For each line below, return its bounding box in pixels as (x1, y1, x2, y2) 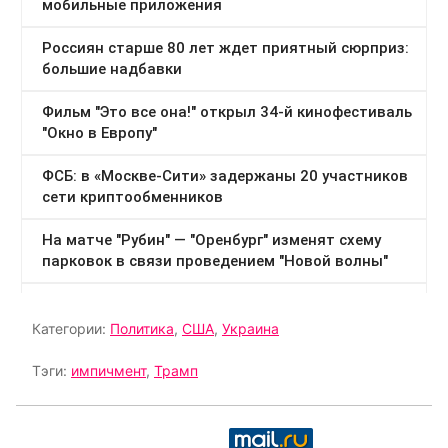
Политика (110, 319, 174, 337)
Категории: (32, 319, 110, 337)
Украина (222, 319, 279, 337)
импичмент (71, 361, 146, 379)
